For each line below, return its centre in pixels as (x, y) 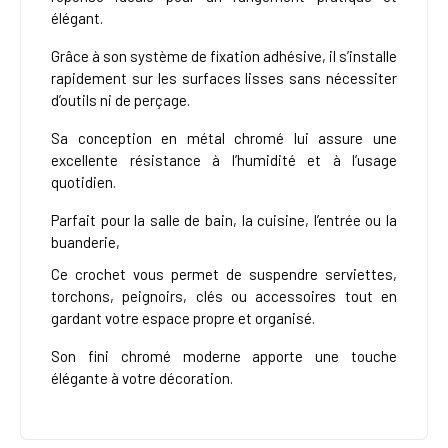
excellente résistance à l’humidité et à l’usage (224, 160)
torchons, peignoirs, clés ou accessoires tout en (224, 296)
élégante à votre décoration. (142, 378)
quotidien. (83, 182)
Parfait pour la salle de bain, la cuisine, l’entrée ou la (224, 220)
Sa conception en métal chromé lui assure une (224, 138)
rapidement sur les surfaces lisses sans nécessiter (224, 78)
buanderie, (85, 242)
